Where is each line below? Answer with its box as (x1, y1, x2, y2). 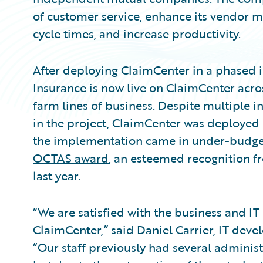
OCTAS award (33, 149, 109, 167)
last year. (33, 167, 80, 184)
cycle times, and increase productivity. (33, 25, 241, 42)
